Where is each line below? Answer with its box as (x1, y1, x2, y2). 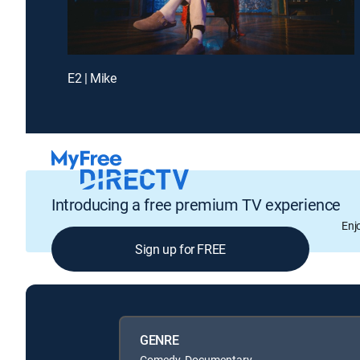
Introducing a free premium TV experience (51, 194, 341, 216)
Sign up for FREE (135, 240, 226, 259)
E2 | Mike (67, 68, 117, 87)
